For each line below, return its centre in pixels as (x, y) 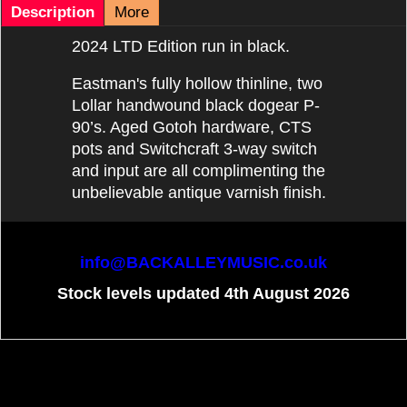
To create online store (203, 353)
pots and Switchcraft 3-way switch (194, 149)
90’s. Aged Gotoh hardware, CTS (192, 128)
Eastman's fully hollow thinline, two (197, 84)
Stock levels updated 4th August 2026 (203, 294)
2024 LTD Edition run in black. (181, 46)
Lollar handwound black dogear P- (196, 106)
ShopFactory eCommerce (203, 362)
